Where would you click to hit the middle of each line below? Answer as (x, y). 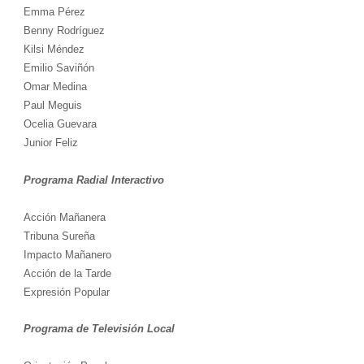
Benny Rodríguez (64, 31)
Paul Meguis (52, 106)
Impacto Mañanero (67, 255)
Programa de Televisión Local (99, 329)
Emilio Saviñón (58, 68)
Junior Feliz (50, 143)
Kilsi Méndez (54, 50)
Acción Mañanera (64, 218)
